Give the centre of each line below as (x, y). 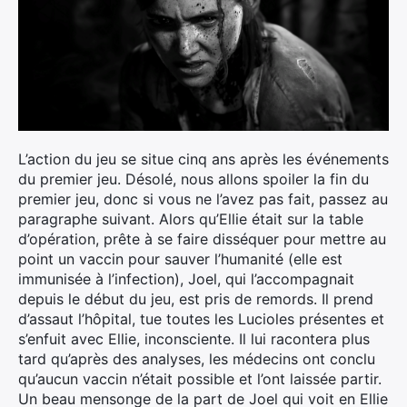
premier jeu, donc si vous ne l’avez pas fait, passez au (203, 199)
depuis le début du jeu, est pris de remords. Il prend (196, 298)
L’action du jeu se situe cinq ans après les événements (203, 159)
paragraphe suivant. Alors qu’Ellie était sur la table (191, 218)
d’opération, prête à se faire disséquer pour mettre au (202, 238)
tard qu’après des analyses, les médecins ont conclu (197, 358)
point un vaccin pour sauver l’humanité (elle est (180, 258)
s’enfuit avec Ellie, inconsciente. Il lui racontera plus (194, 338)
